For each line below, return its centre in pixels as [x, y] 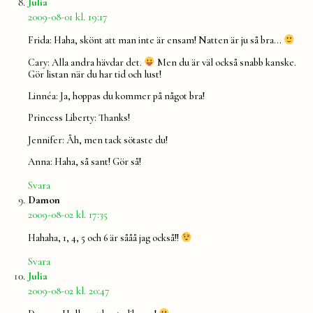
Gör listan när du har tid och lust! [95, 74]
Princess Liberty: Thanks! [79, 118]
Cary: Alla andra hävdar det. [86, 62]
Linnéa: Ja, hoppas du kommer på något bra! [116, 96]
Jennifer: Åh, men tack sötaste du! [98, 140]
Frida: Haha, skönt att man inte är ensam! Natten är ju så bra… [156, 41]
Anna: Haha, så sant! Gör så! [85, 162]
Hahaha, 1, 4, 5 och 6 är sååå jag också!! [104, 238]
